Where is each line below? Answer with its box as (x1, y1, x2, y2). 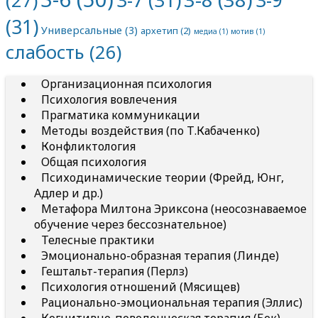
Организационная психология (41, 76, 212, 92)
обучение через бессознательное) (34, 216, 226, 233)
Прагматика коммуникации (41, 107, 200, 124)
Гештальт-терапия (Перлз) (41, 263, 188, 280)
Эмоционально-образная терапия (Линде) (41, 248, 279, 264)
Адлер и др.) (34, 185, 103, 202)
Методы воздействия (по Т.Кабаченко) (41, 123, 260, 139)
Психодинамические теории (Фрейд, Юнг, (41, 170, 284, 186)
